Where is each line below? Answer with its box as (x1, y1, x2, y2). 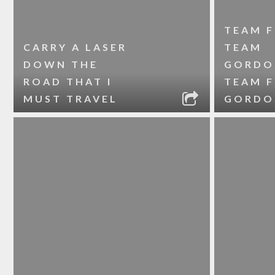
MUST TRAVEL (23, 93, 118, 104)
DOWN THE (23, 58, 99, 70)
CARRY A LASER (23, 41, 128, 53)
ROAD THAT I (23, 76, 113, 87)
